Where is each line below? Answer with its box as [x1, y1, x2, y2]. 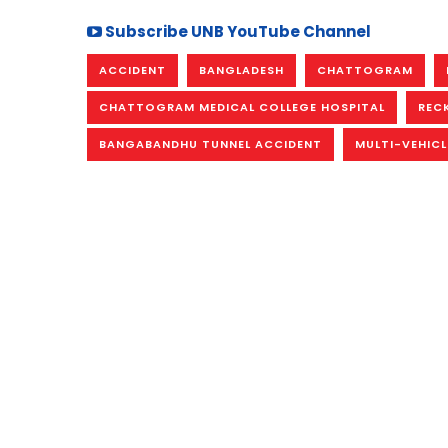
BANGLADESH [199, 61, 284, 78]
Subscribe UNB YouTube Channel [102, 20, 371, 42]
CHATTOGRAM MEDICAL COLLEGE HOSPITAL [99, 98, 385, 115]
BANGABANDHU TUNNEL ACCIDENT [99, 135, 322, 152]
